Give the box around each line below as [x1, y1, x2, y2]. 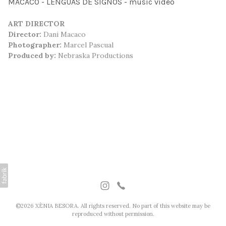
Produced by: [8, 51, 56, 61]
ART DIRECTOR [8, 19, 65, 29]
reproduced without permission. [72, 210, 154, 217]
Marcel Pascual [62, 40, 114, 50]
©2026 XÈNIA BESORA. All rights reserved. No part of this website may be [16, 202, 210, 209]
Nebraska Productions [56, 51, 133, 61]
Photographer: [8, 40, 62, 50]
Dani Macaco [41, 30, 86, 39]
